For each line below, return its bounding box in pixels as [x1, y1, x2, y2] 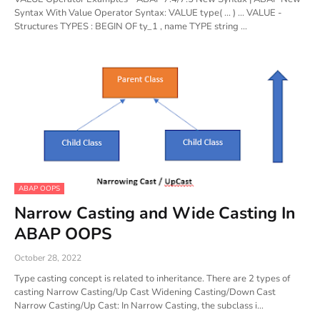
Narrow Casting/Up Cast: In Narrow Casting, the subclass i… [14, 299, 264, 312]
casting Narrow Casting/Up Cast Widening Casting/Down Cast [14, 286, 276, 299]
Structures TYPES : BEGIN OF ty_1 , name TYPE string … [14, 20, 247, 33]
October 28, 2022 [14, 252, 81, 264]
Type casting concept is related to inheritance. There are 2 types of [14, 272, 290, 285]
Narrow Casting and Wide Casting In [14, 202, 295, 224]
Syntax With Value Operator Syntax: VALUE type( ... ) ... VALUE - [14, 6, 282, 19]
